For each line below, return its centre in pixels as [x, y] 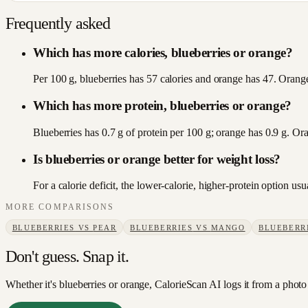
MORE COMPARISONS [60, 207]
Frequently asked [58, 23]
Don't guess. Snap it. [67, 257]
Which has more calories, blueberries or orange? [163, 52]
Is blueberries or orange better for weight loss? [157, 159]
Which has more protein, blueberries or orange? [162, 106]
